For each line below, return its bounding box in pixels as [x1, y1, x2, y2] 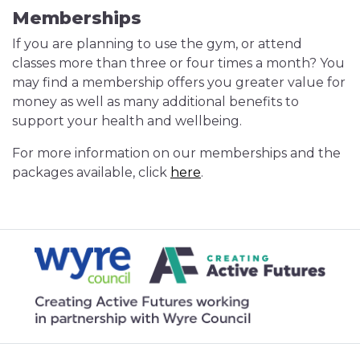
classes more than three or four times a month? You [12, 55, 345, 71]
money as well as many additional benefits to [12, 94, 299, 109]
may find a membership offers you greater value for [12, 75, 346, 90]
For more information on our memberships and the [12, 145, 341, 161]
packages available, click [12, 165, 170, 180]
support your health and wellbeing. [12, 113, 248, 129]
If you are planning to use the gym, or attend [12, 36, 302, 51]
